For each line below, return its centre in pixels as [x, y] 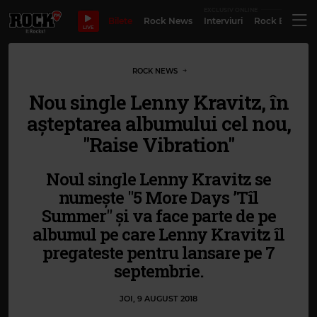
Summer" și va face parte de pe [158, 216]
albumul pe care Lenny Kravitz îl [158, 234]
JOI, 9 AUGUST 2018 [158, 299]
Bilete [120, 21]
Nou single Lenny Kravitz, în [158, 102]
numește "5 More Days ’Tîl [158, 197]
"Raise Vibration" [158, 145]
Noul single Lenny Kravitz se [158, 179]
